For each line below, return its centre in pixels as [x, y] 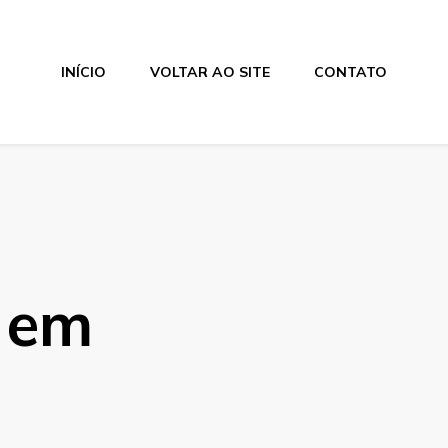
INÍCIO [83, 71]
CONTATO [350, 71]
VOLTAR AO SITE [209, 71]
